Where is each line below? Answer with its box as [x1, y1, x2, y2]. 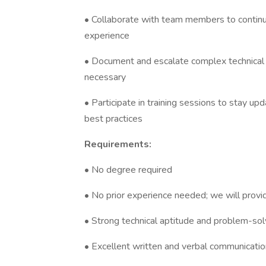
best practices [84, 112, 142, 125]
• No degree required [84, 163, 172, 176]
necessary [84, 71, 126, 84]
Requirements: [84, 138, 151, 151]
